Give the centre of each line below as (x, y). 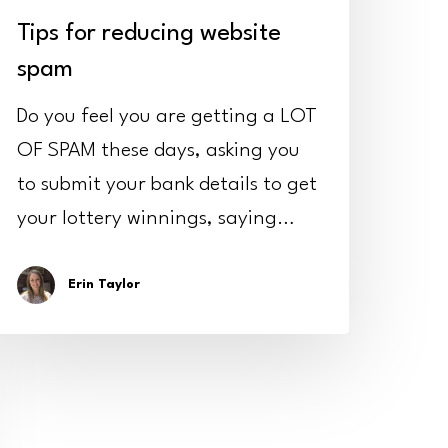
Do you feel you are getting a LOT (167, 116)
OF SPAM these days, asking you (158, 150)
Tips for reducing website (149, 33)
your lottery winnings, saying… (156, 218)
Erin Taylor (104, 284)
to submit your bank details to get (167, 184)
